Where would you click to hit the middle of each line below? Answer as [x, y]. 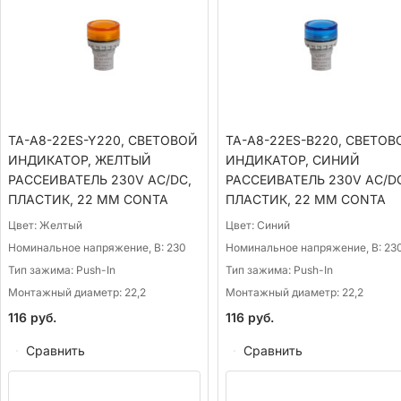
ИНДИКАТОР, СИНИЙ [292, 159]
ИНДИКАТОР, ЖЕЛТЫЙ [80, 159]
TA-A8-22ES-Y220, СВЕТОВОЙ [103, 140]
